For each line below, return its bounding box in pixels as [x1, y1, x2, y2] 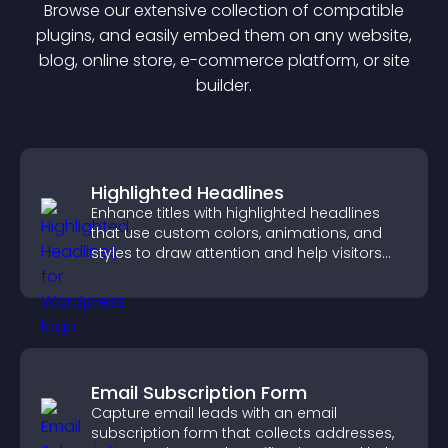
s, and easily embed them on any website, [84, 24, 412, 47]
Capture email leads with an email [91, 403, 337, 423]
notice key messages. [91, 263, 248, 283]
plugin [36, 24, 84, 47]
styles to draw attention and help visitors [91, 243, 382, 263]
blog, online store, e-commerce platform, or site [38, 49, 410, 72]
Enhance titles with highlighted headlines [91, 203, 380, 223]
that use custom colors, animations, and [91, 223, 382, 243]
